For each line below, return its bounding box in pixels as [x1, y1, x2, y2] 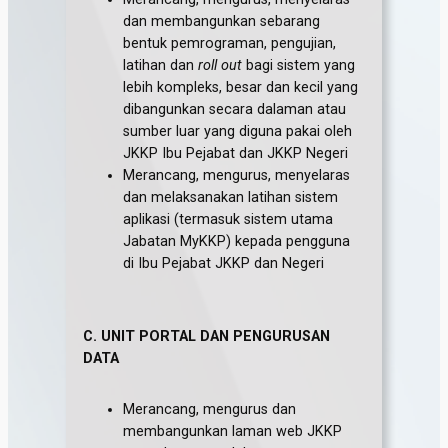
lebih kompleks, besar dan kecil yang [123, 79, 359, 97]
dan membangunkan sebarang [123, 13, 321, 31]
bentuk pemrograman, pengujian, [123, 35, 337, 53]
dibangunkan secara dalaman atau [123, 101, 347, 119]
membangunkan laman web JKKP [123, 422, 343, 440]
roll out [198, 57, 247, 75]
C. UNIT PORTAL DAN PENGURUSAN [83, 328, 331, 346]
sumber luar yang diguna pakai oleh [123, 123, 353, 141]
